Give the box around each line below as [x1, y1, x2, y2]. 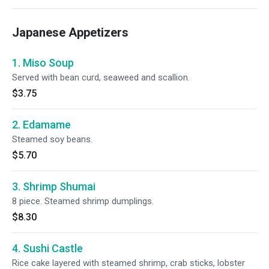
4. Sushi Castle [12, 242, 83, 255]
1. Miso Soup [12, 56, 74, 69]
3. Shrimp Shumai [12, 180, 95, 193]
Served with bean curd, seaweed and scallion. [12, 72, 190, 83]
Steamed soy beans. [12, 134, 92, 145]
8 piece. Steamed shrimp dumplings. [12, 196, 154, 207]
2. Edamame [12, 118, 71, 131]
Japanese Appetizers [12, 25, 128, 40]
